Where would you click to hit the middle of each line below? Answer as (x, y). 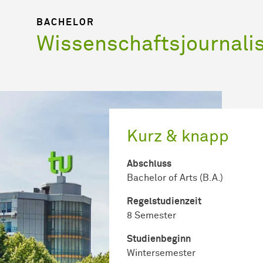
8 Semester (151, 215)
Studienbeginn (159, 239)
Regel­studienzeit (164, 201)
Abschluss (149, 163)
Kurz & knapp (178, 136)
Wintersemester (161, 253)
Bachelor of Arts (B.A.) (175, 178)
